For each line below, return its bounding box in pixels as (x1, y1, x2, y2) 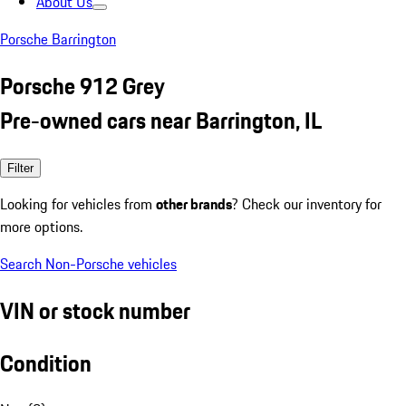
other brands (156, 192, 232, 215)
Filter (7, 160, 34, 175)
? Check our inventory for (232, 192, 382, 215)
